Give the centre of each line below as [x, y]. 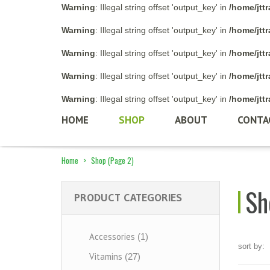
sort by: [251, 246]
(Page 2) [120, 160]
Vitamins [106, 256]
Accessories [112, 237]
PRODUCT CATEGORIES [128, 198]
